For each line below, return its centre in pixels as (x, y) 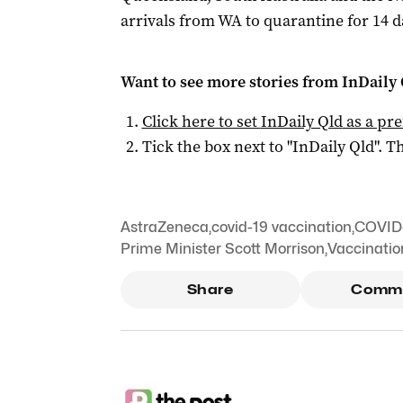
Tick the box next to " (217, 147)
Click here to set (201, 121)
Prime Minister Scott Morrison (222, 249)
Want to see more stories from (231, 82)
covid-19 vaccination (281, 227)
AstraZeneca (164, 227)
